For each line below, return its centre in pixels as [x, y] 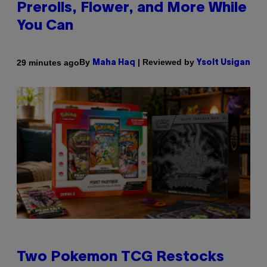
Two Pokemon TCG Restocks [120, 257]
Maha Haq [114, 63]
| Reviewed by [166, 62]
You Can [45, 27]
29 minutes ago [48, 62]
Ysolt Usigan [223, 63]
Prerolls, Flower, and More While [132, 9]
